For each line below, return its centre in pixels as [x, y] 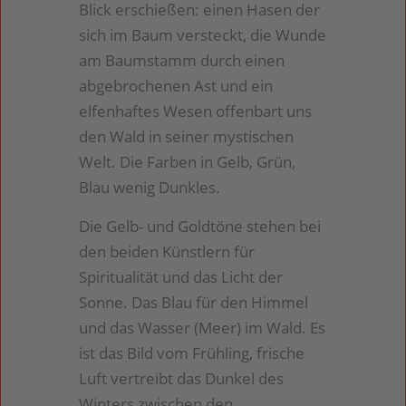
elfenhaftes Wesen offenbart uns [196, 111]
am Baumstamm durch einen [182, 61]
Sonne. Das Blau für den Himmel [194, 302]
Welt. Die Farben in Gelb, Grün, [188, 162]
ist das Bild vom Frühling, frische [192, 353]
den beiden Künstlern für [167, 251]
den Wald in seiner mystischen [187, 137]
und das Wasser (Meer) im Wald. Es [203, 327]
